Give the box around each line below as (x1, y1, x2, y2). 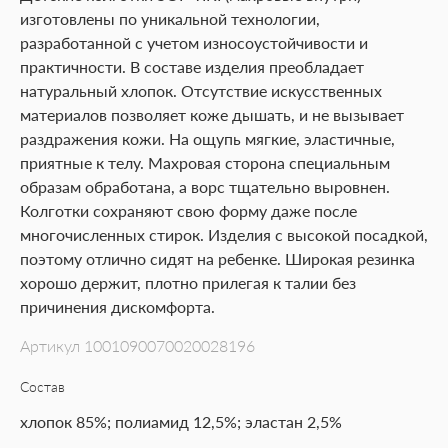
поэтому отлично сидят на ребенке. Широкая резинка (20, 249, 415, 268)
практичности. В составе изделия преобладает (20, 57, 364, 76)
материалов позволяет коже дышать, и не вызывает (20, 105, 404, 124)
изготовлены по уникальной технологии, (20, 9, 320, 28)
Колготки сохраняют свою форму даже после (20, 201, 357, 220)
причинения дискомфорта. (20, 297, 215, 316)
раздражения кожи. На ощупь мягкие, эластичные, (20, 129, 395, 148)
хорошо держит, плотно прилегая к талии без (20, 273, 356, 292)
